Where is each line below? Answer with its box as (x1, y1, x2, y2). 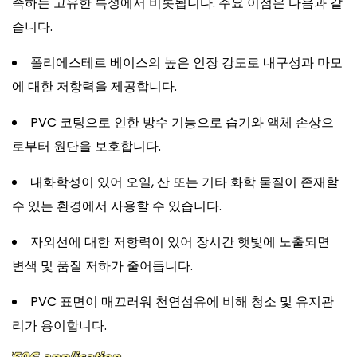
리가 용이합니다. (12, 316, 107, 335)
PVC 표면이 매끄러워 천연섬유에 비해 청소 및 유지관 (30, 292, 334, 311)
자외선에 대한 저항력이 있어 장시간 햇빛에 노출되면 (30, 233, 330, 251)
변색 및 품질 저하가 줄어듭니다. (12, 257, 193, 275)
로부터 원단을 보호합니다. (12, 137, 161, 155)
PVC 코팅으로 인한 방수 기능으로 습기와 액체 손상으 (30, 113, 334, 131)
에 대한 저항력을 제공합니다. (12, 77, 177, 96)
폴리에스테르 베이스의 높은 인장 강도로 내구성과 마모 (30, 53, 343, 72)
